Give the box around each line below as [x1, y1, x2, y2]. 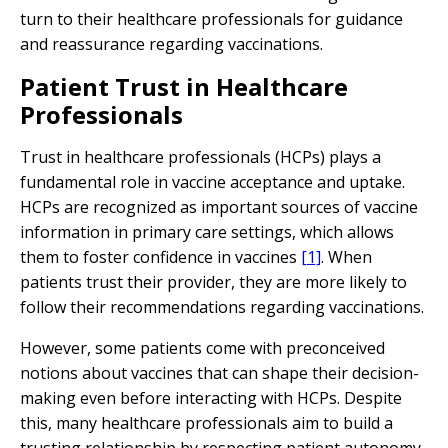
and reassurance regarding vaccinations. [20, 33, 323, 55]
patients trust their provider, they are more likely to [20, 271, 407, 293]
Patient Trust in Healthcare [20, 70, 348, 103]
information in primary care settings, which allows [20, 221, 394, 243]
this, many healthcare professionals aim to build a [20, 412, 393, 434]
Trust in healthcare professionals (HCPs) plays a [20, 146, 381, 168]
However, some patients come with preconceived [20, 337, 385, 359]
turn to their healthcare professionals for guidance [20, 8, 403, 30]
